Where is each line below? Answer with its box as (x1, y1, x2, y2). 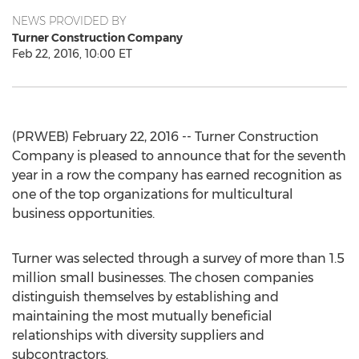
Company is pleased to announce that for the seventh (12, 148, 346, 163)
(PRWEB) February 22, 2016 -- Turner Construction (12, 129, 319, 144)
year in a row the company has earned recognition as (12, 167, 341, 183)
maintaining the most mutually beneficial (12, 309, 272, 324)
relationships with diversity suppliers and (12, 328, 264, 343)
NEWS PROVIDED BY (12, 14, 127, 28)
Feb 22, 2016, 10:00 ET (12, 46, 132, 61)
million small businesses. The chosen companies (12, 270, 313, 285)
